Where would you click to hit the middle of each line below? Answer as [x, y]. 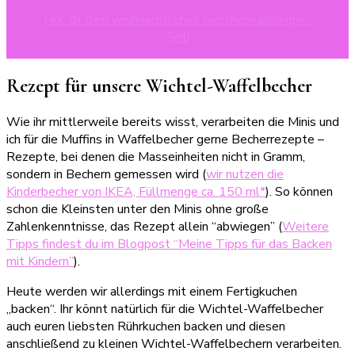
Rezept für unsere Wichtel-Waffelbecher [159, 86]
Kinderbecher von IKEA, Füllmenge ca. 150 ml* [136, 191]
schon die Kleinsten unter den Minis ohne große [137, 209]
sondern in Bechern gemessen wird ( [106, 174]
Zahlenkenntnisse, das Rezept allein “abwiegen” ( [144, 226]
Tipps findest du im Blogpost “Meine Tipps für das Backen [169, 244]
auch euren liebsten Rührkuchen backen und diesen [146, 326]
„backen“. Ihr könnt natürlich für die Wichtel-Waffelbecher [165, 309]
